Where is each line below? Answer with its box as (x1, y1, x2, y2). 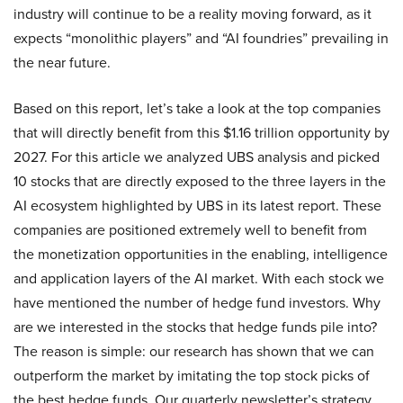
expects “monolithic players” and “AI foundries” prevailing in (13, 28, 389, 49)
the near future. (13, 52, 111, 73)
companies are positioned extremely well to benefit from (13, 219, 367, 240)
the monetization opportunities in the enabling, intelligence (13, 244, 388, 264)
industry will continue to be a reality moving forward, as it (13, 4, 372, 24)
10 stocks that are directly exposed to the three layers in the (13, 171, 386, 192)
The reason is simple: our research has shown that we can (13, 341, 374, 362)
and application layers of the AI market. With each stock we (13, 268, 384, 289)
